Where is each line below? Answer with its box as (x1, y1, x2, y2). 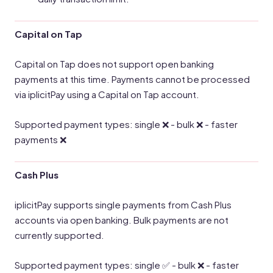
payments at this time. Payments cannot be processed (15, 73, 250, 85)
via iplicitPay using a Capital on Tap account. (15, 88, 199, 100)
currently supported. (15, 229, 104, 241)
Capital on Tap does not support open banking (15, 58, 214, 69)
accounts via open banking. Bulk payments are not (15, 214, 229, 225)
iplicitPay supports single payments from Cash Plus (15, 199, 232, 210)
